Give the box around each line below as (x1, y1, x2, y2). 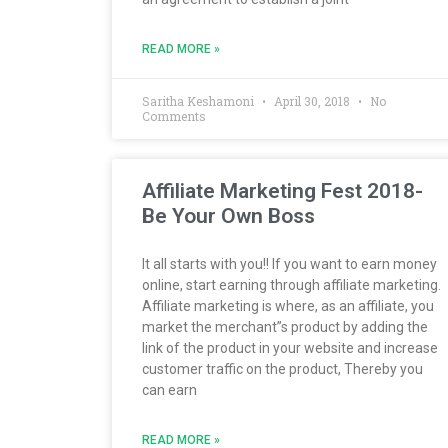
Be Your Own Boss (142, 203, 315, 228)
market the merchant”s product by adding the (142, 318, 428, 335)
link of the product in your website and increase (142, 339, 438, 356)
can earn (142, 381, 197, 398)
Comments (142, 107, 206, 124)
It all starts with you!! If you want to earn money (142, 255, 437, 272)
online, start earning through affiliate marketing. (142, 276, 441, 293)
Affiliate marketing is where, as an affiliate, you (142, 297, 434, 314)
